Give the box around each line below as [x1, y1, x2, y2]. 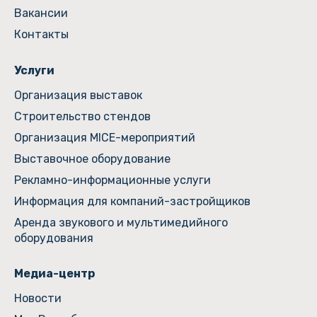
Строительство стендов [14, 109, 151, 123]
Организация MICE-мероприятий [14, 130, 195, 144]
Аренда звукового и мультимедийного [14, 215, 228, 229]
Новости [14, 291, 62, 305]
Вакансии [14, 6, 68, 21]
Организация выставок [14, 88, 142, 102]
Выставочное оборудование [14, 151, 171, 166]
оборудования [14, 231, 93, 245]
